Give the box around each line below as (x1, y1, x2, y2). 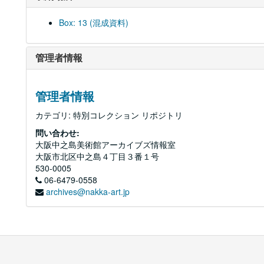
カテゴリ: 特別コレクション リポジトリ (35, 109, 183, 121)
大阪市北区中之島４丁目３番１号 (35, 150, 159, 162)
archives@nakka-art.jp (46, 186, 130, 197)
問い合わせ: (35, 127, 80, 138)
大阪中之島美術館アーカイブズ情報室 (35, 138, 176, 150)
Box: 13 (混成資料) (59, 16, 128, 28)
